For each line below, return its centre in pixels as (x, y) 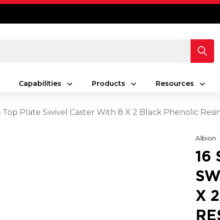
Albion (206, 138)
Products (108, 83)
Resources (175, 83)
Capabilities (40, 83)
